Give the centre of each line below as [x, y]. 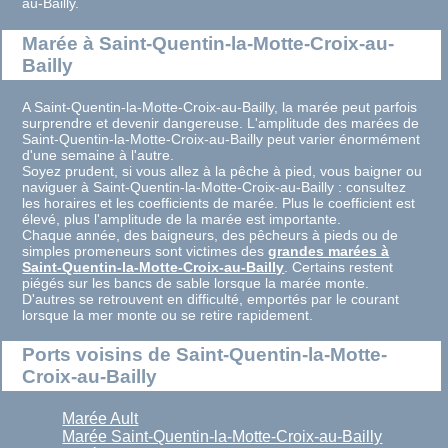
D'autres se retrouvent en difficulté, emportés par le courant [211, 298]
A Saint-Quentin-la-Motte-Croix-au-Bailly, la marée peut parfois [220, 106]
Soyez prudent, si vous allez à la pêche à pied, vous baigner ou [222, 170]
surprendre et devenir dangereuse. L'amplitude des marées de [221, 122]
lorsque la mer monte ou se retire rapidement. [168, 314]
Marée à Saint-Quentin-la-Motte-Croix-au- [208, 44]
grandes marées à [329, 250]
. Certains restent [339, 266]
